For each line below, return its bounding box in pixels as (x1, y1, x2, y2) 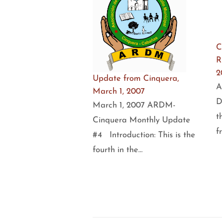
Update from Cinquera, (93, 74, 179, 83)
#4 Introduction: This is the (93, 130, 195, 139)
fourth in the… (93, 145, 143, 154)
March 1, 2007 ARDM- (93, 101, 175, 110)
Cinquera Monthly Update (93, 115, 190, 124)
